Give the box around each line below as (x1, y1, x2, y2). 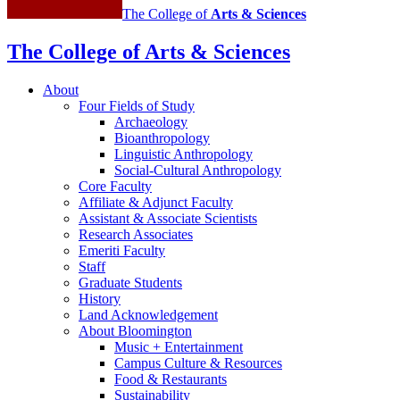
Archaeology (114, 114, 187, 130)
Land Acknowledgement (79, 307, 218, 323)
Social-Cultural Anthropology (114, 162, 281, 179)
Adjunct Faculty (139, 195, 233, 211)
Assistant (79, 211, 133, 227)
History (79, 291, 121, 307)
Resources (221, 355, 282, 371)
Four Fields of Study (79, 98, 195, 114)
